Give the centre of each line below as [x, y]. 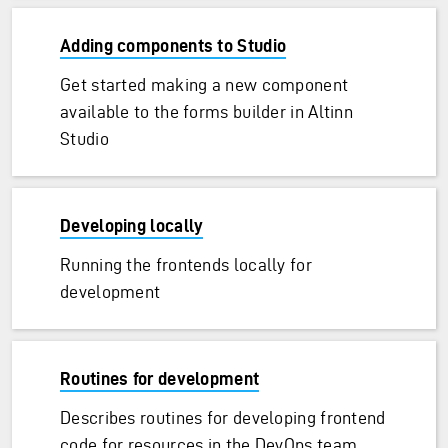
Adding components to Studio [173, 45]
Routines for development [160, 378]
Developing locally [132, 225]
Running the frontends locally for [186, 264]
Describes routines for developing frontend [223, 417]
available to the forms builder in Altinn [206, 111]
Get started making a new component [204, 84]
